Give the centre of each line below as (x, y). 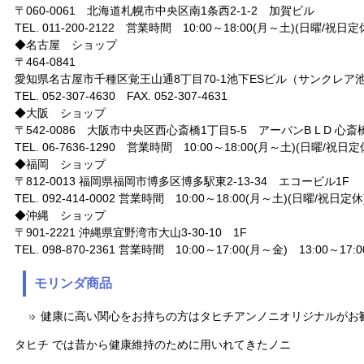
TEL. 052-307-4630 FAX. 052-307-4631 (121, 96)
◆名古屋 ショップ (66, 45)
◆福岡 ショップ (60, 164)
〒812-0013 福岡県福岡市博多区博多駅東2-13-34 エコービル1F (182, 181)
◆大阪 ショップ (60, 113)
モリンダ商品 (73, 283)
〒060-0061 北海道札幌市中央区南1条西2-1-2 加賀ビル (165, 11)
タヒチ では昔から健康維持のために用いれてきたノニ (153, 344)
